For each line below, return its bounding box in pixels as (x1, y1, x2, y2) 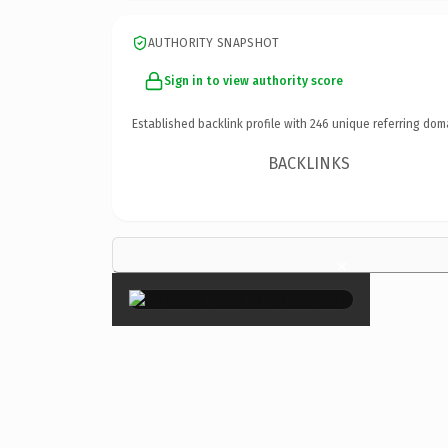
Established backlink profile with (132, 116, 310, 131)
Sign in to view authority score (164, 73, 343, 88)
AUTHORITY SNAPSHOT (148, 35, 280, 50)
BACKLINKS (268, 153, 351, 173)
